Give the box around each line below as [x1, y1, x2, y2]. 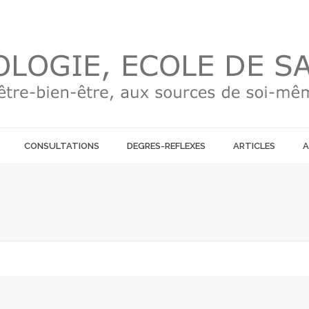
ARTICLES [232, 141, 275, 151]
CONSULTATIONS [23, 141, 99, 151]
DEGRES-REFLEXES [126, 141, 206, 151]
